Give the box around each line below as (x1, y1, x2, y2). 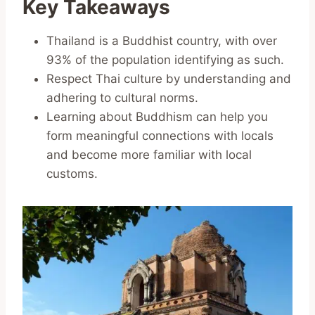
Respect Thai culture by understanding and (46, 71, 291, 86)
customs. (46, 166, 98, 181)
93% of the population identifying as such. (46, 52, 284, 67)
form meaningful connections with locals (46, 128, 274, 143)
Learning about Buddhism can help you (46, 109, 268, 124)
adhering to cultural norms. (46, 90, 198, 105)
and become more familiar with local (46, 147, 252, 162)
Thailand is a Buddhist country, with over (46, 33, 277, 48)
